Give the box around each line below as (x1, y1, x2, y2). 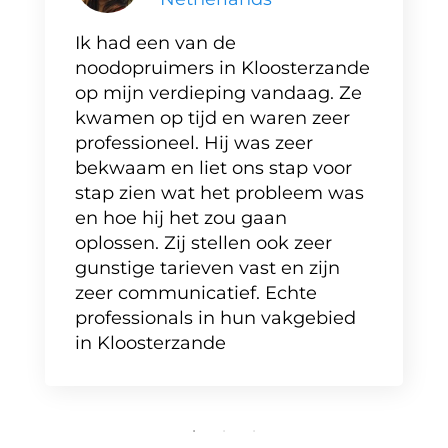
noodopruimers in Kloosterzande (75, 57, 370, 79)
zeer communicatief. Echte (75, 282, 317, 304)
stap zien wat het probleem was (75, 182, 364, 204)
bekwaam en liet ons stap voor (75, 157, 352, 179)
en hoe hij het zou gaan (75, 207, 287, 229)
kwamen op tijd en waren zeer (75, 107, 350, 129)
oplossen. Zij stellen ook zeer (75, 232, 332, 254)
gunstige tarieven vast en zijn (75, 257, 340, 279)
